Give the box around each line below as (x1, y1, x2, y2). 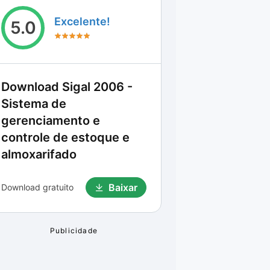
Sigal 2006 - (62, 80, 133, 94)
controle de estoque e (1, 130, 130, 145)
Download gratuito (1, 182, 74, 192)
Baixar (108, 181, 137, 193)
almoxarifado (1, 147, 77, 162)
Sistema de (1, 96, 66, 111)
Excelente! (54, 15, 110, 28)
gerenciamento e (1, 113, 100, 128)
